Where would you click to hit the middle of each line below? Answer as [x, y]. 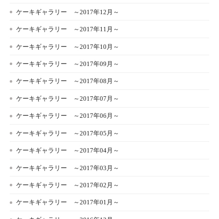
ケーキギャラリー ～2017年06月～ [68, 116]
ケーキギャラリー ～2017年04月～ [68, 151]
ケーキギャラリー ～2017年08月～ [68, 81]
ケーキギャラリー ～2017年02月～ [68, 185]
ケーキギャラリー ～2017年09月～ [68, 64]
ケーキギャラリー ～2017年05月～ [68, 133]
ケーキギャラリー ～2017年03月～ [68, 168]
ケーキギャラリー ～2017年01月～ [68, 202]
